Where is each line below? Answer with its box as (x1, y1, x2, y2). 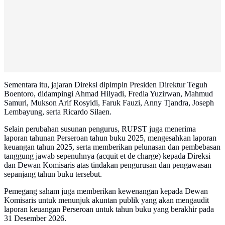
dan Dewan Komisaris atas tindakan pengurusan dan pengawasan (4, 161, 211, 170)
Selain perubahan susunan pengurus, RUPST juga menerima (4, 125, 196, 134)
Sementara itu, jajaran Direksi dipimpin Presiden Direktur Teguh (4, 80, 207, 89)
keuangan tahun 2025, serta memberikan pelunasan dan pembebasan (4, 143, 220, 152)
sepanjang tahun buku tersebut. (4, 170, 102, 179)
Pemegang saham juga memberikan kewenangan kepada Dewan (4, 187, 208, 196)
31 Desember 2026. (4, 214, 66, 223)
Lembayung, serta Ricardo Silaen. (4, 107, 111, 117)
